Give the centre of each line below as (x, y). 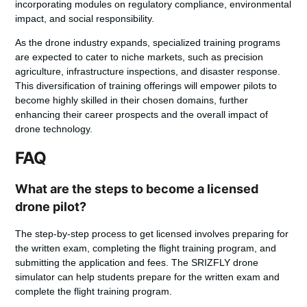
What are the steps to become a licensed (137, 188)
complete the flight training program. (94, 291)
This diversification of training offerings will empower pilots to (146, 86)
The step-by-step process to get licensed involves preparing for (152, 233)
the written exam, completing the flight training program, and (146, 248)
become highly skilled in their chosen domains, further (132, 100)
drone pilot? (51, 206)
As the (30, 43)
